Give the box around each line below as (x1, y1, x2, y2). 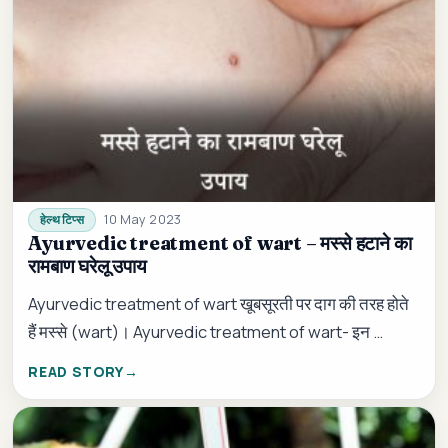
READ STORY (28, 361, 125, 381)
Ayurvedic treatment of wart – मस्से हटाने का (28, 230, 412, 255)
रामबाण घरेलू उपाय (28, 253, 147, 278)
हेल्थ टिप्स (40, 212, 84, 228)
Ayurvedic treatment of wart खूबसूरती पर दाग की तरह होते (28, 292, 410, 316)
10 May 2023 (103, 210, 182, 228)
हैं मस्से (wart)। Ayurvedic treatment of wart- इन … (28, 320, 384, 344)
